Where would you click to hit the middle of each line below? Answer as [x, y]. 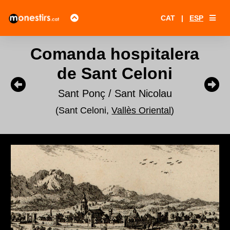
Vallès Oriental [141, 110]
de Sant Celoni [115, 73]
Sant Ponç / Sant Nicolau [115, 93]
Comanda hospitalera [115, 54]
